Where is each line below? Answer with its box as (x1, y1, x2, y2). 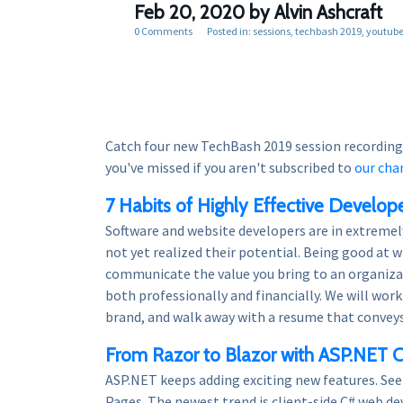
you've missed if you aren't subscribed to (105, 157, 354, 176)
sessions (253, 23, 291, 38)
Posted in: (203, 23, 253, 38)
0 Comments (134, 23, 193, 38)
